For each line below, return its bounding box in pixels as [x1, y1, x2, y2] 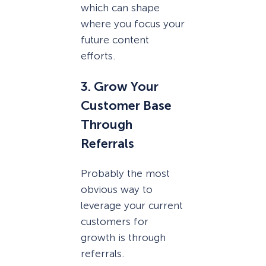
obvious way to [81, 183, 153, 196]
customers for [81, 216, 148, 228]
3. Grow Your [81, 78, 159, 94]
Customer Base [81, 97, 172, 113]
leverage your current [81, 199, 183, 212]
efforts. [81, 50, 115, 62]
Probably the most [81, 167, 170, 180]
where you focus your [81, 18, 185, 30]
